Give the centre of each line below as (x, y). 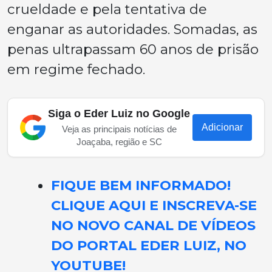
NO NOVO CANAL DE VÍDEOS (153, 226)
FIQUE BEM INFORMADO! (141, 185)
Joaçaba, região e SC (119, 142)
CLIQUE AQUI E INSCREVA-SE (154, 206)
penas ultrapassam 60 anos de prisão (133, 49)
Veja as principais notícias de (119, 129)
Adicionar (222, 127)
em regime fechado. (76, 70)
